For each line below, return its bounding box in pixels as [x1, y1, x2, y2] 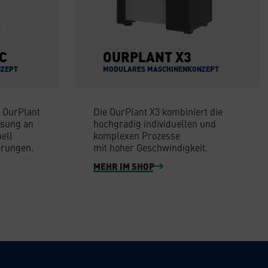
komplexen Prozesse [93, 129, 180, 142]
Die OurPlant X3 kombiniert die [93, 105, 223, 118]
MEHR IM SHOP [93, 159, 154, 173]
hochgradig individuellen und [93, 117, 216, 130]
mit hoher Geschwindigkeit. [93, 141, 208, 154]
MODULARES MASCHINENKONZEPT [103, 63, 220, 74]
